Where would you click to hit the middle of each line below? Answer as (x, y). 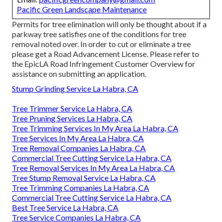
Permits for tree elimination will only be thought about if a (109, 24)
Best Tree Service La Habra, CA (65, 207)
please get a (33, 54)
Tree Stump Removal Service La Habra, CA (84, 177)
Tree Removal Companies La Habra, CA (79, 148)
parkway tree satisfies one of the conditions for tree (99, 34)
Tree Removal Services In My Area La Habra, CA (93, 167)
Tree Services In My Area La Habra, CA (78, 138)
